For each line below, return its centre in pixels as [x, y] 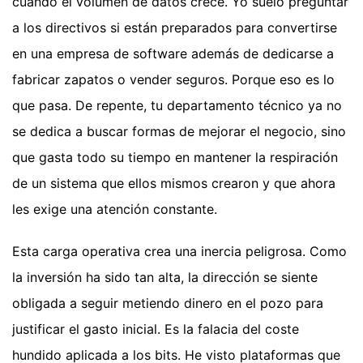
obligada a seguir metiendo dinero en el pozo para [168, 303]
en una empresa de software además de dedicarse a [173, 53]
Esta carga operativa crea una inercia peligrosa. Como [179, 251]
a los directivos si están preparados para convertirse [175, 28]
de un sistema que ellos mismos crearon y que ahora [174, 183]
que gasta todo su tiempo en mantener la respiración [175, 157]
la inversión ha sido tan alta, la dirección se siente [165, 277]
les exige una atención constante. [115, 209]
